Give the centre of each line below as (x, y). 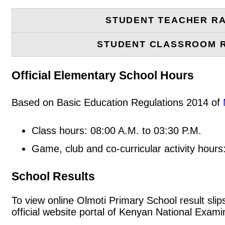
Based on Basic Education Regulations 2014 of (117, 103)
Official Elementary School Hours (103, 75)
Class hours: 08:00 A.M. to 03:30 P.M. (117, 131)
